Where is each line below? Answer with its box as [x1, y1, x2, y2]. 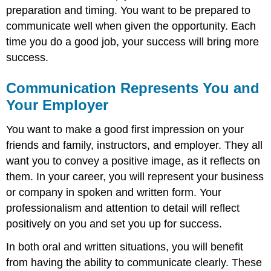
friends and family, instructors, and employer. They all [6, 139, 263, 151]
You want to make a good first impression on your [6, 123, 244, 135]
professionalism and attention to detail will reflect [6, 201, 240, 214]
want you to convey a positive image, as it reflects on [6, 154, 261, 167]
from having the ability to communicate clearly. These [6, 256, 263, 269]
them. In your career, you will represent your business [6, 170, 264, 183]
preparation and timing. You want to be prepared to [6, 4, 251, 16]
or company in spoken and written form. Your [6, 186, 222, 198]
